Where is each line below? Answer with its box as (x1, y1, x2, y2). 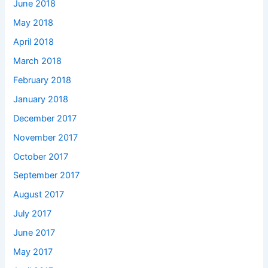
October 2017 (13, 151, 69, 162)
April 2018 (13, 36, 54, 47)
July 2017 (13, 208, 52, 220)
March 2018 (13, 55, 62, 66)
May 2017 (13, 246, 53, 258)
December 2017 (13, 112, 77, 124)
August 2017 (13, 189, 65, 200)
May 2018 (13, 17, 54, 28)
